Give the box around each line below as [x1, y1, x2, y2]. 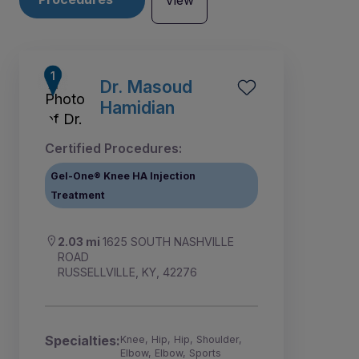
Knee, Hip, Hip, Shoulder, [120, 333, 242, 346]
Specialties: [45, 333, 120, 349]
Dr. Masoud [99, 76, 192, 98]
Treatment [50, 188, 106, 201]
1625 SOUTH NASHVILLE [103, 235, 234, 249]
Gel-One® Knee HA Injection [50, 169, 196, 182]
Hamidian [99, 97, 175, 119]
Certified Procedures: [45, 140, 182, 157]
